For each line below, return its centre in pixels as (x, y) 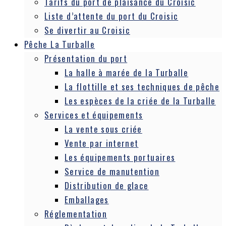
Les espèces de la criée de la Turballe (140, 101)
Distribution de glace (107, 185)
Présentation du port (86, 58)
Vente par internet (102, 143)
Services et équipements (94, 115)
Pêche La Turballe (60, 44)
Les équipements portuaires (120, 157)
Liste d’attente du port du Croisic (111, 16)
